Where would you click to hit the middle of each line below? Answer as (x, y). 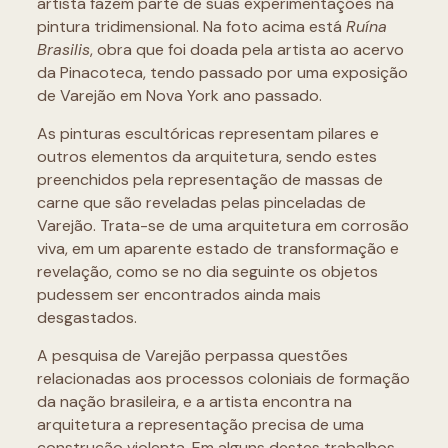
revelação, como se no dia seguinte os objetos (207, 271)
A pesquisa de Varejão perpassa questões (192, 355)
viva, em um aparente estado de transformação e (217, 248)
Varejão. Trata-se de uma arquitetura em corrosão (222, 225)
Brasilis (63, 49)
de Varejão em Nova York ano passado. (181, 95)
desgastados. (88, 317)
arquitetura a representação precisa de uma (200, 424)
